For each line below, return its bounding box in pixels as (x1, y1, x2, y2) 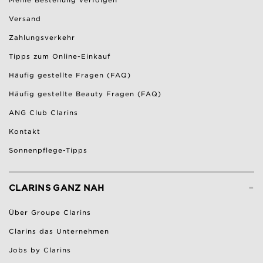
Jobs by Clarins (9, 246, 71, 255)
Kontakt (9, 127, 41, 136)
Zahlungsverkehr (9, 33, 75, 42)
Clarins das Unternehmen (9, 227, 109, 236)
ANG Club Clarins (9, 109, 78, 117)
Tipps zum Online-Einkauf (9, 52, 110, 61)
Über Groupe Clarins (9, 208, 91, 217)
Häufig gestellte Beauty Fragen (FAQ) (9, 90, 161, 99)
